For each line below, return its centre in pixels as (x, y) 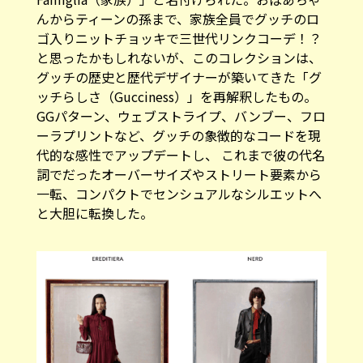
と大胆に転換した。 (94, 202)
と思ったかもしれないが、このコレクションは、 (179, 46)
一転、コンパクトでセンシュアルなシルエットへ (179, 182)
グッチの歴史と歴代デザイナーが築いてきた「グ (179, 66)
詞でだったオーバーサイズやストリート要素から (179, 163)
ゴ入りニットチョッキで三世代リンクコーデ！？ (179, 27)
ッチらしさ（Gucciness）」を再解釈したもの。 (176, 85)
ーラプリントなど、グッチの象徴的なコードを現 (178, 124)
